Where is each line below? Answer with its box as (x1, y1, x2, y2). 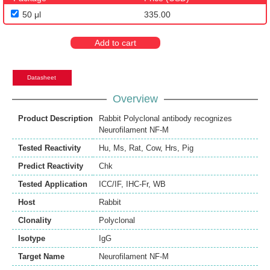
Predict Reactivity (18, 162, 83, 171)
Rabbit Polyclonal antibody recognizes (99, 114, 232, 124)
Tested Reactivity (18, 143, 81, 153)
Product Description (18, 114, 93, 124)
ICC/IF (99, 180, 121, 189)
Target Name (18, 252, 64, 262)
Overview (112, 93, 158, 105)
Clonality (18, 216, 51, 225)
